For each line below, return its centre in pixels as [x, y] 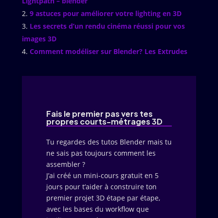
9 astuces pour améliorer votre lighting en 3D [105, 13]
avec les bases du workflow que [97, 209]
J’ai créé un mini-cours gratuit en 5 [102, 175]
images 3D [39, 38]
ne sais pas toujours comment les [101, 153]
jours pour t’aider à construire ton [101, 186]
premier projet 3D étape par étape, [103, 198]
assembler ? [65, 164]
